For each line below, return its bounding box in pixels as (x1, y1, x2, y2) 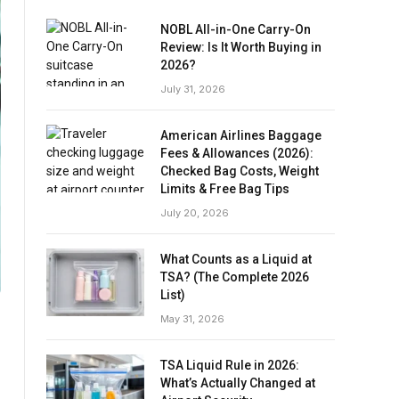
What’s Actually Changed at (160, 376, 315, 390)
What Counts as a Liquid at (160, 252, 312, 266)
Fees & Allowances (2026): (160, 146, 313, 160)
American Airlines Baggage (160, 128, 322, 142)
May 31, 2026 (160, 313, 224, 325)
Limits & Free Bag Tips (160, 182, 289, 196)
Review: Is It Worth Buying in (160, 40, 322, 54)
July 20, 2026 (160, 207, 229, 219)
